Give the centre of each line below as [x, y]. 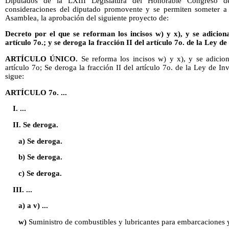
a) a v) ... [33, 206]
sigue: [15, 76]
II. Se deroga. [35, 124]
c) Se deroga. [40, 173]
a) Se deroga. [40, 141]
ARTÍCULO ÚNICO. [42, 59]
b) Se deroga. [40, 157]
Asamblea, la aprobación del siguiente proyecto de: [87, 18]
